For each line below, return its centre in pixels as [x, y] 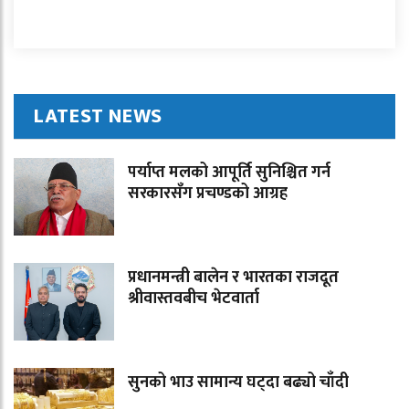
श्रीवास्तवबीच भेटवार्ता [194, 299]
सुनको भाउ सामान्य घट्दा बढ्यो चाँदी [238, 383]
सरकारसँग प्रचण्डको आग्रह [208, 194]
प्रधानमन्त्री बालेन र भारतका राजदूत [233, 278]
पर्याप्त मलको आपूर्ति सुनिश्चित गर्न [229, 173]
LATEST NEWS [99, 117]
